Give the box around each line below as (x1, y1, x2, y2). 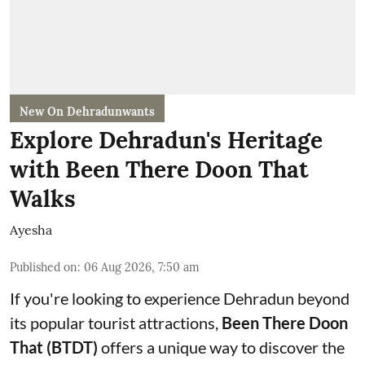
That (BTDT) (10, 336, 98, 357)
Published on (10, 259, 77, 275)
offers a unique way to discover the (98, 336, 345, 357)
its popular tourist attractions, (10, 312, 222, 332)
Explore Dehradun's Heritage (10, 125, 323, 155)
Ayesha (10, 221, 52, 238)
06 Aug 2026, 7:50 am (84, 259, 200, 275)
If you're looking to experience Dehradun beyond (10, 288, 350, 308)
